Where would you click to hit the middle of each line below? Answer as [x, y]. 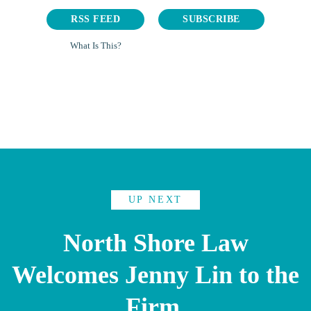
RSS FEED [96, 19]
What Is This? [95, 45]
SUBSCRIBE [211, 19]
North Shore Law [155, 243]
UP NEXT [155, 200]
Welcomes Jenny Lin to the [155, 275]
